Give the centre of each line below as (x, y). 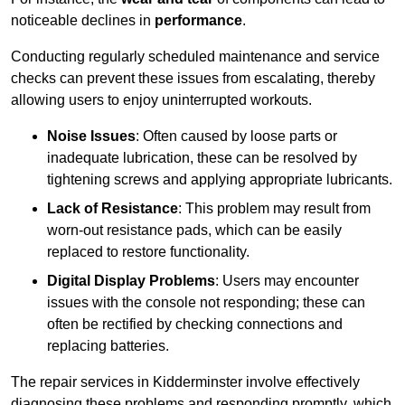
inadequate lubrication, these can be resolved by (202, 158)
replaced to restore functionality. (148, 252)
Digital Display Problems (131, 281)
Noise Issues (91, 137)
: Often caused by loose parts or (236, 137)
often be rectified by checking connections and (195, 325)
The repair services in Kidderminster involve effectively (185, 382)
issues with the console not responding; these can (206, 303)
